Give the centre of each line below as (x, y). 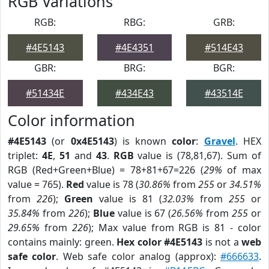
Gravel (219, 141)
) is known (143, 141)
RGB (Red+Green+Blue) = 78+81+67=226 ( (106, 170)
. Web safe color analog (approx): (138, 256)
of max (242, 170)
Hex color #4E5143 (160, 242)
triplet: (25, 156)
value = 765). (37, 184)
